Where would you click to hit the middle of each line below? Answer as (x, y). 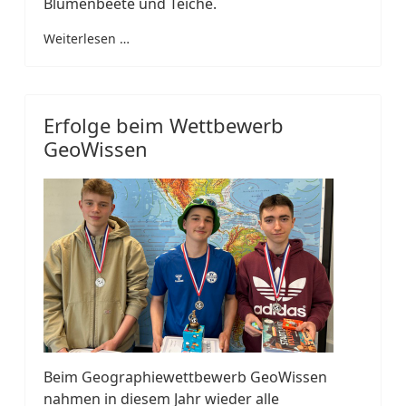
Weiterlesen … (87, 38)
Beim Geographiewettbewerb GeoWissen (185, 377)
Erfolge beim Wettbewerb (164, 125)
